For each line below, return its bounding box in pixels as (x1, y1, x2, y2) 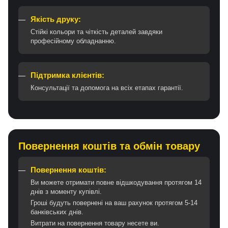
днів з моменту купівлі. (31, 187, 102, 195)
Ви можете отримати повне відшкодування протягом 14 (31, 178, 202, 186)
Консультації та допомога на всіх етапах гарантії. (31, 83, 183, 92)
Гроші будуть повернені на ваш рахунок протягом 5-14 (31, 198, 197, 207)
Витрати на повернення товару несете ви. (31, 219, 159, 227)
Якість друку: (31, 15, 81, 23)
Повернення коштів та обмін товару (18, 140, 200, 152)
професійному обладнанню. (31, 37, 116, 45)
